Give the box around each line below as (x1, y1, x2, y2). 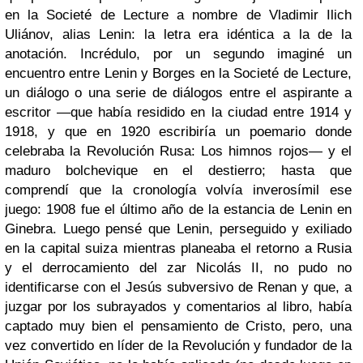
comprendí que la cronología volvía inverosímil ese (5, 182, 352, 198)
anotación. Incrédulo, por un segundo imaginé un (5, 46, 352, 62)
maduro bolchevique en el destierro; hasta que (5, 163, 352, 178)
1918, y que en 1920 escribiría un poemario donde (5, 124, 352, 139)
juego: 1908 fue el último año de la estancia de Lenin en (5, 202, 352, 217)
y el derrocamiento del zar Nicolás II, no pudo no (5, 260, 352, 275)
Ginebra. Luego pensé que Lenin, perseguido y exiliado (5, 221, 352, 237)
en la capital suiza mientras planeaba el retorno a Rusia (5, 241, 352, 256)
